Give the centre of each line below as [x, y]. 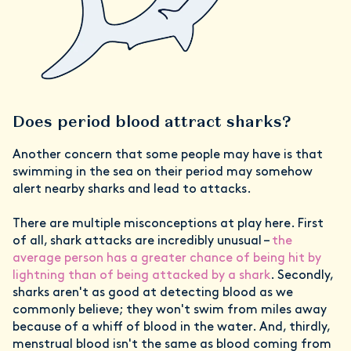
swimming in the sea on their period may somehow [163, 172]
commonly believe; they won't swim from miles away [170, 310]
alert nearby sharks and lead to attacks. [132, 189]
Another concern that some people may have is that [168, 155]
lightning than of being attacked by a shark [141, 275]
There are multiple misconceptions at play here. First [168, 224]
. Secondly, [302, 275]
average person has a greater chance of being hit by [167, 258]
